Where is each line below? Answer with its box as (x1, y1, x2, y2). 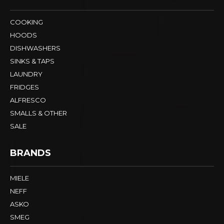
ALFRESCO (10, 96, 46, 104)
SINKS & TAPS (10, 57, 54, 65)
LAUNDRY (10, 70, 42, 78)
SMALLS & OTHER (10, 109, 67, 117)
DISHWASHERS (10, 44, 60, 52)
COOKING (10, 18, 43, 26)
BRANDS (10, 147, 51, 159)
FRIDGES (10, 83, 39, 91)
